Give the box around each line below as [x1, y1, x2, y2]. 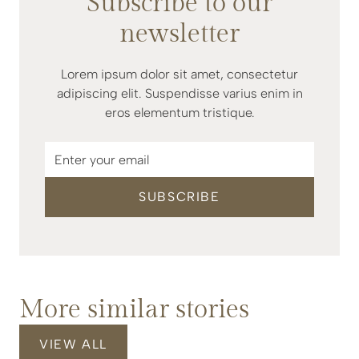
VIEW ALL [39, 337, 107, 353]
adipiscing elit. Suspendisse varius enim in [56, 86, 303, 102]
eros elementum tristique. [104, 105, 255, 121]
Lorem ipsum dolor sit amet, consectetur [61, 67, 298, 83]
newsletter [119, 18, 240, 50]
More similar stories [19, 294, 249, 325]
